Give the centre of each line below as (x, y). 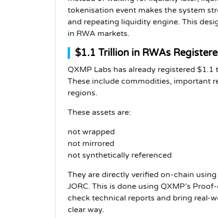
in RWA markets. (99, 33)
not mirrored (91, 143)
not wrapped (91, 132)
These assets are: (99, 112)
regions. (82, 93)
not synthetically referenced (120, 155)
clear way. (86, 209)
